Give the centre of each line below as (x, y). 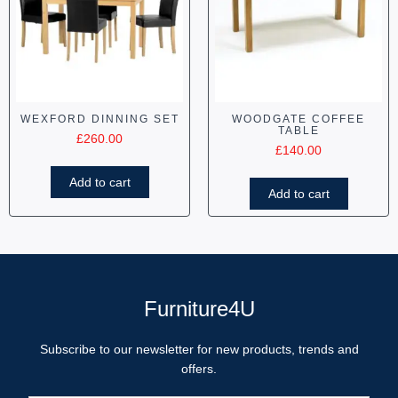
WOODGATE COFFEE (298, 119)
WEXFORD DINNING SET (99, 119)
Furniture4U (199, 308)
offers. (199, 368)
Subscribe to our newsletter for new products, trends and (199, 349)
